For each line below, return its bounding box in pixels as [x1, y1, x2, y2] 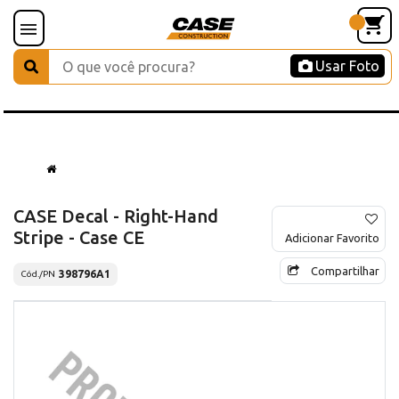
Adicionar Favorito [285, 231, 379, 244]
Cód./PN [20, 269, 55, 280]
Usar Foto [315, 58, 379, 74]
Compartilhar [311, 264, 379, 277]
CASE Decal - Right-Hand [13, 205, 218, 226]
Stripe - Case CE [13, 226, 144, 248]
